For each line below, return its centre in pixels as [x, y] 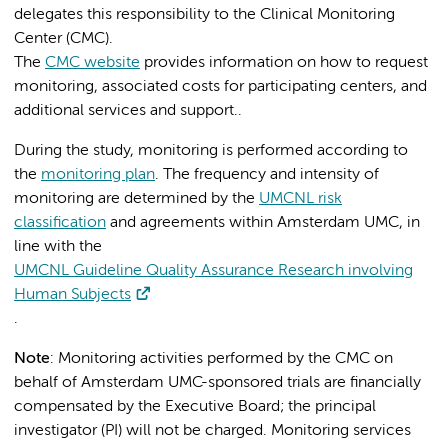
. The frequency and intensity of [267, 175]
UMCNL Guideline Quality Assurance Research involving [213, 271]
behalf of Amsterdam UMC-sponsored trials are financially [217, 383]
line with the [58, 247]
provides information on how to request [284, 63]
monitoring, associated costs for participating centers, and [220, 87]
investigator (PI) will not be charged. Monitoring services [212, 431]
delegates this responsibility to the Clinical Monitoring [204, 15]
